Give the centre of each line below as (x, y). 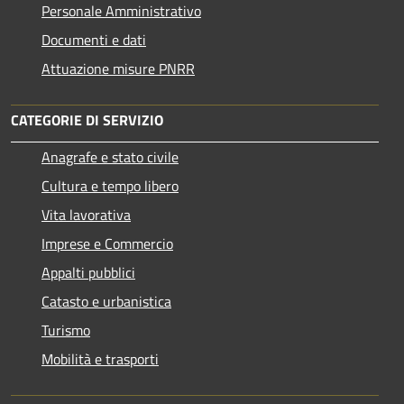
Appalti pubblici (88, 273)
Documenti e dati (94, 40)
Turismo (66, 331)
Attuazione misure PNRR (118, 69)
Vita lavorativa (86, 215)
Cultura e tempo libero (110, 186)
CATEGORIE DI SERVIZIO (87, 120)
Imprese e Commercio (107, 244)
